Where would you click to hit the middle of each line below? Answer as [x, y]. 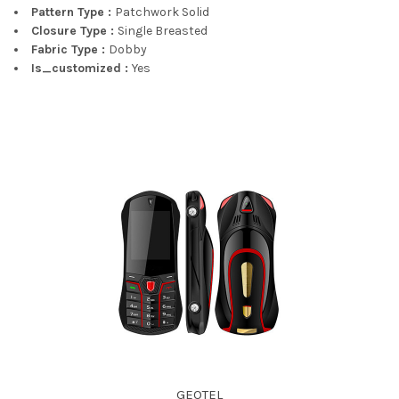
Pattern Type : [73, 12]
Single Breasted [163, 30]
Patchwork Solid [162, 12]
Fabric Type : [70, 49]
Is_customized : [81, 68]
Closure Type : [74, 30]
